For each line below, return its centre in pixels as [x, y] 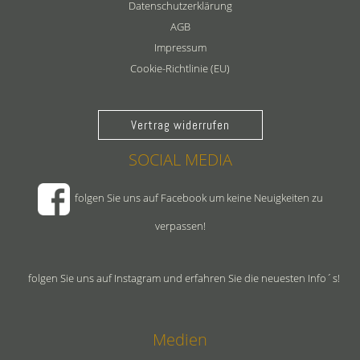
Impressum [180, 47]
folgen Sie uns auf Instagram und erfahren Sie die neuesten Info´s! [180, 278]
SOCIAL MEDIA [180, 159]
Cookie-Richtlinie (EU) [180, 68]
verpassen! [180, 225]
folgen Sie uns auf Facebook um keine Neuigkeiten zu [196, 197]
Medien [180, 339]
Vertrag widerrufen [180, 125]
